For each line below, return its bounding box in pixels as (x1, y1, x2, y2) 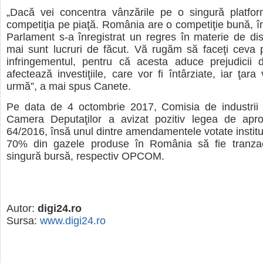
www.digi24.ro (40, 215, 106, 227)
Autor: (6, 203, 38, 215)
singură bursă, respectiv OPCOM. (6, 150, 164, 162)
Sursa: (6, 215, 40, 227)
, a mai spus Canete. (34, 80, 131, 93)
